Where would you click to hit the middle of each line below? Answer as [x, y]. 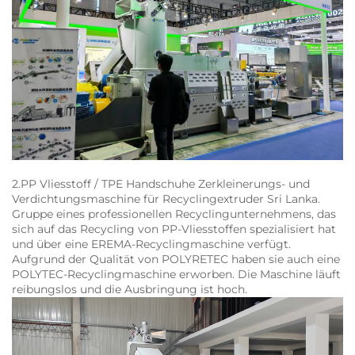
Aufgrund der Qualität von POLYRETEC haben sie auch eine [176, 259]
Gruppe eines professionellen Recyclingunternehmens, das [174, 214]
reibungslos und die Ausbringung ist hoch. [130, 289]
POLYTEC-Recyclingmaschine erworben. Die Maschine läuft [176, 274]
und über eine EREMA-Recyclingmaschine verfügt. [151, 244]
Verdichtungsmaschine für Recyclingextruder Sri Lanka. [166, 198]
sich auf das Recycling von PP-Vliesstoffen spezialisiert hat [174, 229]
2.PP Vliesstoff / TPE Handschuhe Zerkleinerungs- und [161, 183]
